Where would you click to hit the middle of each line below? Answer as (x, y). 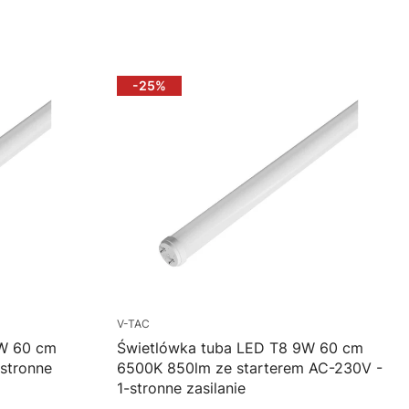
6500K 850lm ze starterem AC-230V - (250, 368)
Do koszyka (233, 19)
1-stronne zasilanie (181, 388)
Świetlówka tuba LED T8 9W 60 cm (240, 348)
